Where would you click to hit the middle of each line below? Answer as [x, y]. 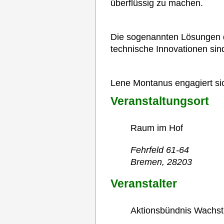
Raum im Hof [156, 128]
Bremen [146, 162]
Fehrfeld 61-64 [159, 150]
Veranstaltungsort [159, 101]
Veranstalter [143, 184]
